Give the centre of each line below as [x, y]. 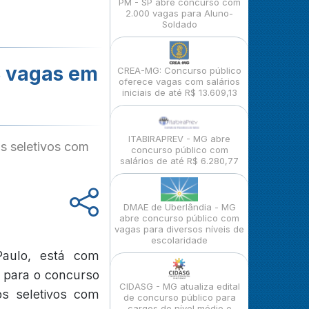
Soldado [179, 24]
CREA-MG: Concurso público [179, 70]
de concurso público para [179, 297]
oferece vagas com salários [179, 81]
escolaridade [179, 240]
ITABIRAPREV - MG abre [179, 139]
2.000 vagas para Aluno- [179, 13]
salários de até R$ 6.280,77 [179, 161]
